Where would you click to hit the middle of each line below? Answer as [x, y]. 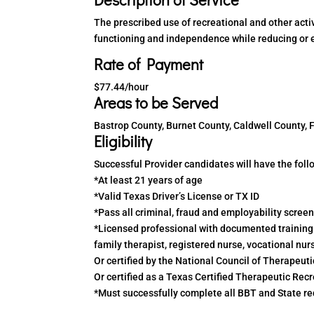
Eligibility [123, 141]
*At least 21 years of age [149, 180]
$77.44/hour [122, 87]
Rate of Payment [149, 64]
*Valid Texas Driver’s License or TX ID [177, 196]
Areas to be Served [156, 103]
